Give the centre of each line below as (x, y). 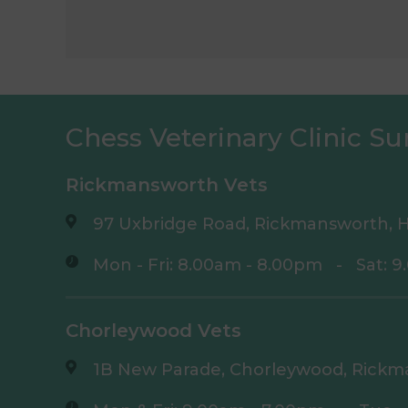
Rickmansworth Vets (167, 184)
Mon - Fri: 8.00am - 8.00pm (208, 265)
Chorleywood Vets (153, 330)
